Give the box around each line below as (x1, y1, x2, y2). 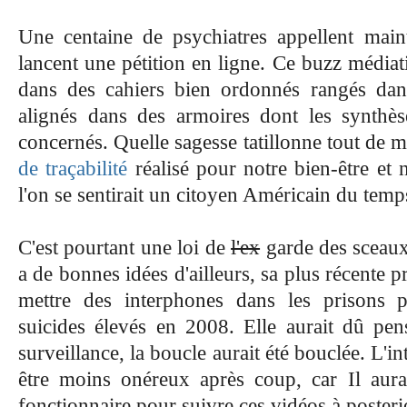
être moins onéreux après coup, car (18, 367, 338, 391)
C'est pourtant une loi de (18, 235, 232, 259)
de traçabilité (18, 156, 128, 180)
